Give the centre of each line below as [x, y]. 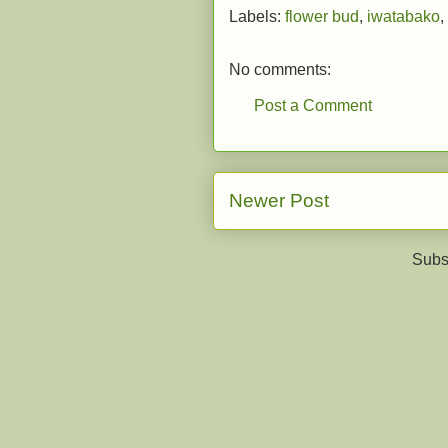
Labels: [257, 16]
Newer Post [279, 200]
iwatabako [403, 16]
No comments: [280, 69]
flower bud [322, 16]
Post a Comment [313, 105]
